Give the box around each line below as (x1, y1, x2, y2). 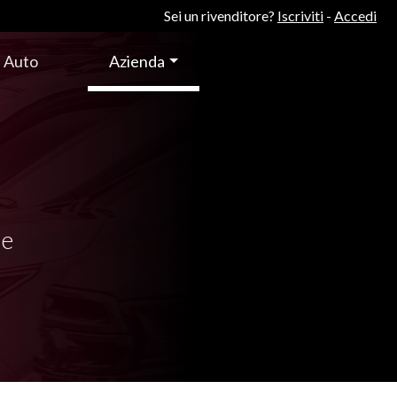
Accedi (334, 7, 377, 24)
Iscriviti (277, 7, 323, 24)
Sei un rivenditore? (164, 7, 275, 24)
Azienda (109, 51, 165, 71)
